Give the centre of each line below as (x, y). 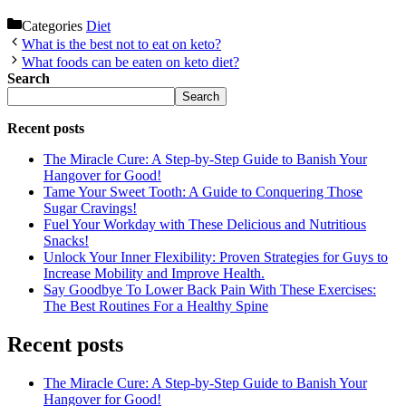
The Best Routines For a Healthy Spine (156, 305)
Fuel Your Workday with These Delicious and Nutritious (205, 224)
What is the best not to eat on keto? (121, 43)
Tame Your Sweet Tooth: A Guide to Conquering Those (203, 191)
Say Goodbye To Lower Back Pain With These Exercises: (210, 289)
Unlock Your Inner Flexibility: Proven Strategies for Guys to (216, 256)
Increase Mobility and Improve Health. (154, 273)
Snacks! (66, 240)
